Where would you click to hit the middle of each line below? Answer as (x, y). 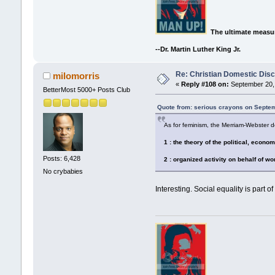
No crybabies (63, 172)
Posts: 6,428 (61, 158)
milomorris (76, 76)
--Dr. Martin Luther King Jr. (198, 49)
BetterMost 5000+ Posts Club (86, 90)
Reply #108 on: (205, 84)
